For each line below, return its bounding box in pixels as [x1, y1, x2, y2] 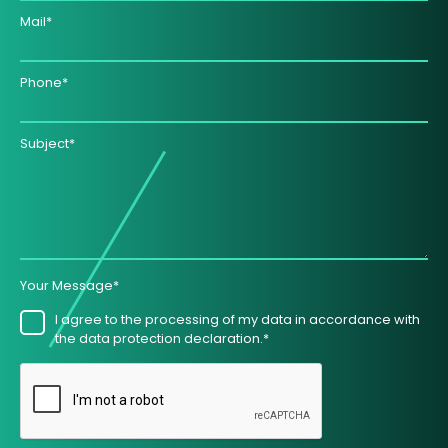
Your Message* [20, 276, 119, 294]
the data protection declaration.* [55, 329, 269, 347]
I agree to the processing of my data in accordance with [55, 310, 420, 328]
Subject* [20, 134, 75, 152]
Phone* [20, 73, 68, 91]
